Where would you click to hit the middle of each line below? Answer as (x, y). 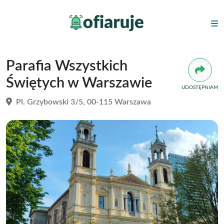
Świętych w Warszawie (79, 83)
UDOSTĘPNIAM (200, 87)
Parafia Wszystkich (67, 66)
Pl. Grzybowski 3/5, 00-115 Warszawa (82, 102)
